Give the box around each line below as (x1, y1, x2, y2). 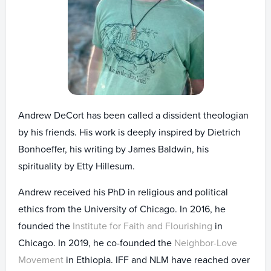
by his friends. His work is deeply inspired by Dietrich (18, 126, 241, 139)
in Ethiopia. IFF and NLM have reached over (64, 254, 250, 266)
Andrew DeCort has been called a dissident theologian (18, 109, 249, 122)
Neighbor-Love (174, 237, 237, 249)
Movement (18, 254, 64, 266)
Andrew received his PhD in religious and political (18, 186, 228, 198)
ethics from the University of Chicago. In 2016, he (18, 203, 226, 215)
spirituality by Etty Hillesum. (18, 160, 135, 172)
